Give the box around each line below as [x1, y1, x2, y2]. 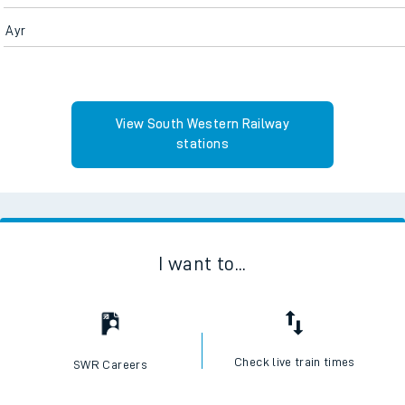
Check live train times [234, 354, 355, 368]
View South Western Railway [115, 117, 290, 131]
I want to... [158, 253, 247, 274]
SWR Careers [73, 357, 147, 371]
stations [176, 137, 229, 151]
